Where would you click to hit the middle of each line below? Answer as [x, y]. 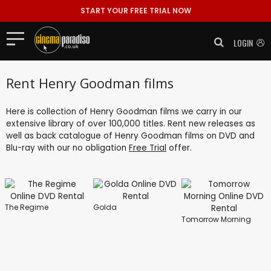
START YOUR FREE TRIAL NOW [135, 11]
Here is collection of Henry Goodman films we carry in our [124, 111]
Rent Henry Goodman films [90, 83]
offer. [179, 148]
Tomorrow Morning [216, 219]
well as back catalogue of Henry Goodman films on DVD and [130, 135]
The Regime [27, 207]
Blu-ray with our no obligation [67, 148]
